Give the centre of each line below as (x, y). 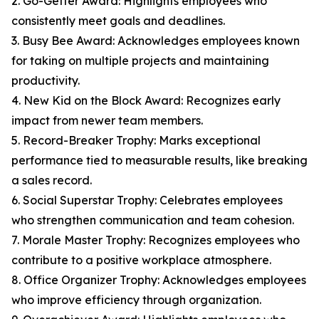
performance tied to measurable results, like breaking (159, 160)
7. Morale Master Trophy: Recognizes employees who (156, 240)
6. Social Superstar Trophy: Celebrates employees (147, 200)
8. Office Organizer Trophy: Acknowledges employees (159, 280)
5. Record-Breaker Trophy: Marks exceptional (136, 140)
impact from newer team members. (107, 120)
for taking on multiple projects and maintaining (140, 61)
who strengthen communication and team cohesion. (153, 220)
